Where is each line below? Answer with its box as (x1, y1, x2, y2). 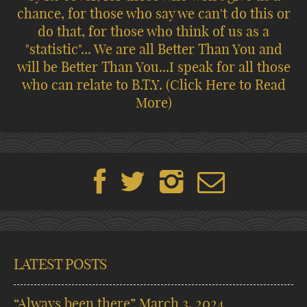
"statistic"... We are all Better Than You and (25, 40, 282, 58)
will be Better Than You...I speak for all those (16, 58, 291, 76)
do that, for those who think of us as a (38, 23, 269, 40)
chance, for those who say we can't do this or (16, 5, 291, 23)
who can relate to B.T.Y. (21, 76, 166, 94)
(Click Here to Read (165, 76, 286, 94)
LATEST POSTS (14, 255, 107, 273)
